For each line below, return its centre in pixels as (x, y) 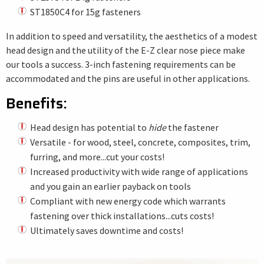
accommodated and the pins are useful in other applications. (128, 78)
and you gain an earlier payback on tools (110, 186)
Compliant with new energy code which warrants (128, 201)
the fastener (192, 127)
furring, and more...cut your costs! (97, 157)
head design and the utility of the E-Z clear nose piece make (126, 50)
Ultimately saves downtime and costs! (106, 230)
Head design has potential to (89, 127)
